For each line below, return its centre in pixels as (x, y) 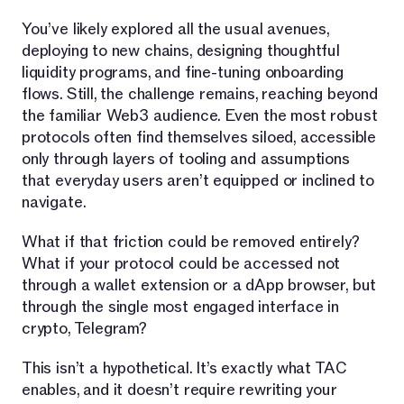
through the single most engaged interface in (181, 307)
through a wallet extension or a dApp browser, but (199, 285)
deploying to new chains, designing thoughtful (181, 50)
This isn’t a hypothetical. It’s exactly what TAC (184, 368)
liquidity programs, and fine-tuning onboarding (183, 72)
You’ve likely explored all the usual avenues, (175, 29)
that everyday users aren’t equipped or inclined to (198, 180)
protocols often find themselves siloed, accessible (199, 137)
